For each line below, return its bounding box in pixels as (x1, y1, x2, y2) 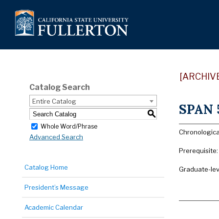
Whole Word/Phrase (41, 122, 97, 130)
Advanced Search (29, 133, 83, 141)
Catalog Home (24, 163, 68, 171)
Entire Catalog (32, 97, 76, 105)
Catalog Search (29, 83, 90, 92)
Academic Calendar (24, 203, 83, 211)
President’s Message (24, 183, 88, 191)
